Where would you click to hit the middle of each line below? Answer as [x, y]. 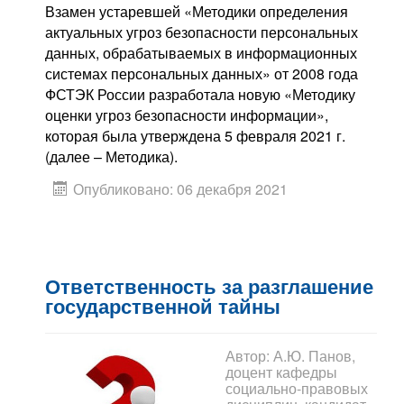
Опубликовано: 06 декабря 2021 [180, 188]
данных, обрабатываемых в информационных [201, 52]
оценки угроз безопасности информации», [187, 115]
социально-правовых [297, 389]
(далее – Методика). [111, 156]
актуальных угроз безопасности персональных [202, 32]
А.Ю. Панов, [314, 356]
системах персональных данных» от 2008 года [202, 73]
